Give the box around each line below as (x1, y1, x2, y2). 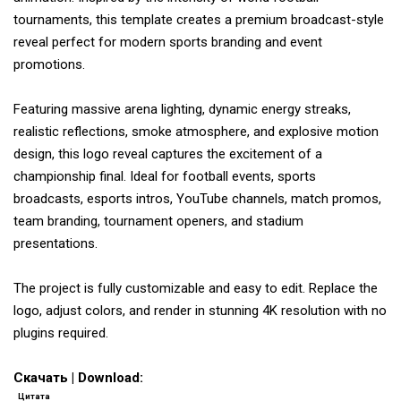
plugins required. (13, 325, 108, 342)
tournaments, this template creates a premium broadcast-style (13, 12, 384, 29)
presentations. (13, 235, 98, 252)
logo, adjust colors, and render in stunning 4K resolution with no (13, 303, 387, 320)
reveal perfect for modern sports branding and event (13, 34, 322, 51)
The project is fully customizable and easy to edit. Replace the (13, 280, 378, 297)
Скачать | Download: (13, 370, 143, 387)
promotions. (13, 56, 85, 73)
